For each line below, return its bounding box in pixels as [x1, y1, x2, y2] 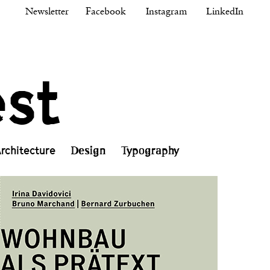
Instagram [146, 7, 187, 17]
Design [71, 144, 106, 157]
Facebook [86, 7, 126, 17]
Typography [122, 144, 180, 157]
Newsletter [25, 7, 69, 17]
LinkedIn [206, 7, 243, 17]
